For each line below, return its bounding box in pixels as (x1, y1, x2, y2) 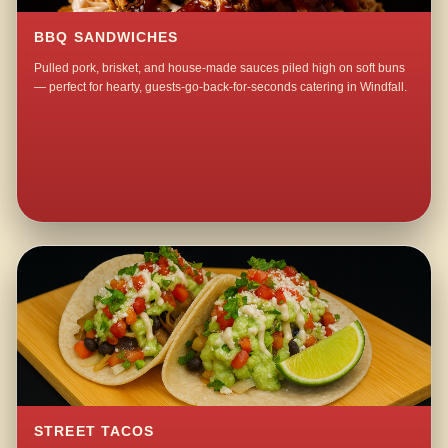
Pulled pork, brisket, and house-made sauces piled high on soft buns (34, 61, 406, 76)
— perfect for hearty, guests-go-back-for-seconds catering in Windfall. (34, 80, 408, 95)
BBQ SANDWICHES (34, 30, 179, 46)
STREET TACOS (34, 424, 155, 440)
